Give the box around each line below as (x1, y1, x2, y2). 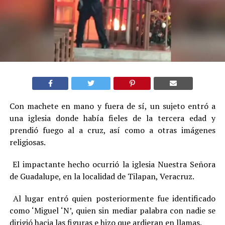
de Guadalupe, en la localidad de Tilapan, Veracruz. (9, 171, 194, 182)
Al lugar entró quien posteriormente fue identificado (9, 193, 216, 204)
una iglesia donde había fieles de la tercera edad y (9, 113, 216, 124)
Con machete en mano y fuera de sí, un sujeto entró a (9, 100, 216, 112)
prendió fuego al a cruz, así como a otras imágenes (9, 125, 216, 136)
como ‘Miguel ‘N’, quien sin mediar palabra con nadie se (9, 205, 216, 216)
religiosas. (9, 137, 46, 148)
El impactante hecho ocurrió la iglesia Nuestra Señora (9, 159, 216, 170)
